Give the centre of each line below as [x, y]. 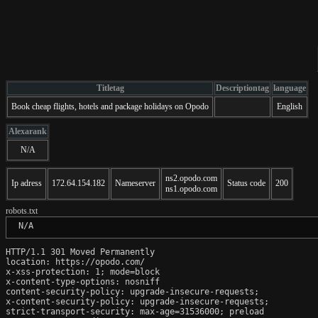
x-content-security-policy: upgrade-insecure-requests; [137, 301]
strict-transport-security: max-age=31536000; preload [135, 311]
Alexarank [28, 131]
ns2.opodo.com [191, 178]
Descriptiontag [242, 88]
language [290, 88]
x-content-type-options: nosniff [83, 281]
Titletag [110, 88]
